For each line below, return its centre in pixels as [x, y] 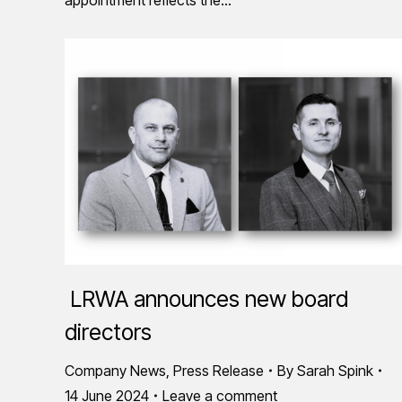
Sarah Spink [335, 370]
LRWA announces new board [206, 298]
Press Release [218, 370]
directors [108, 332]
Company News [115, 370]
